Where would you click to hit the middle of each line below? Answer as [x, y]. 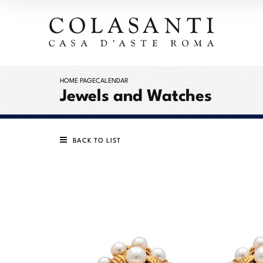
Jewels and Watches [136, 94]
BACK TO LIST [97, 139]
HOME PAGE [78, 80]
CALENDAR [112, 80]
